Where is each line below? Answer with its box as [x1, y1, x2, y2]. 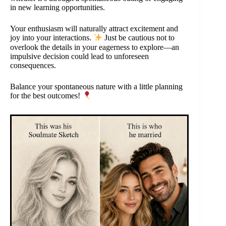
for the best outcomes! [10, 91, 82, 100]
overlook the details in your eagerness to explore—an [10, 42, 179, 51]
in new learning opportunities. [10, 3, 105, 12]
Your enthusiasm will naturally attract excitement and [10, 24, 178, 33]
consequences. [10, 61, 56, 70]
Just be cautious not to [102, 33, 175, 42]
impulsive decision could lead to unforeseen [10, 51, 149, 61]
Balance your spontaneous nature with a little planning [10, 82, 183, 91]
